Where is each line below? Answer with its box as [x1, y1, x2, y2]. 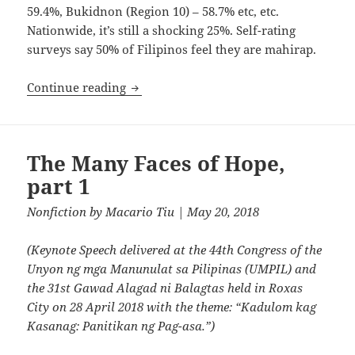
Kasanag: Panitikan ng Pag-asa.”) [27, 318, 216, 334]
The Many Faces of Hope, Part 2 [128, 78, 306, 95]
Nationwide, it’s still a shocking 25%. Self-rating [27, 22, 296, 39]
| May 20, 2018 [174, 204, 260, 220]
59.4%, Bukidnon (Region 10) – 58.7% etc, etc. [27, 3, 280, 20]
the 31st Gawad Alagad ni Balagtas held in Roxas [27, 280, 303, 296]
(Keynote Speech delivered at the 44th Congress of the [27, 242, 323, 258]
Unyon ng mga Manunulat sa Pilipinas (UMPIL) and [27, 261, 317, 277]
